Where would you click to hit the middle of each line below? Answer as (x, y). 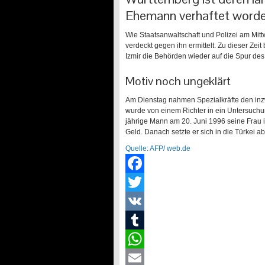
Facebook (141, 182)
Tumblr (137, 239)
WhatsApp (142, 258)
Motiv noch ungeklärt (178, 81)
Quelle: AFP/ (146, 148)
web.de (179, 148)
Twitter (136, 201)
